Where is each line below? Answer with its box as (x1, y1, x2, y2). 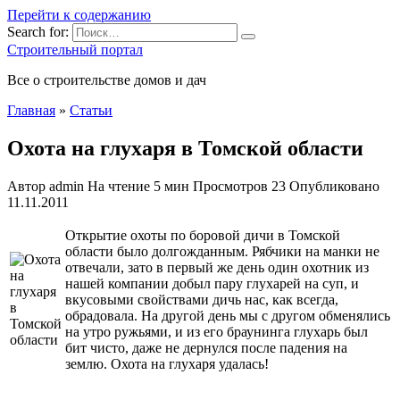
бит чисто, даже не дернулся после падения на (65, 339, 347, 355)
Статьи (70, 103, 112, 118)
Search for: (7, 24, 69, 39)
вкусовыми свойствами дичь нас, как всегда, (65, 291, 338, 307)
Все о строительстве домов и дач (7, 72, 206, 87)
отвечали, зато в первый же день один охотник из (65, 259, 369, 275)
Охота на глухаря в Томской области (7, 136, 363, 160)
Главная (7, 103, 55, 118)
